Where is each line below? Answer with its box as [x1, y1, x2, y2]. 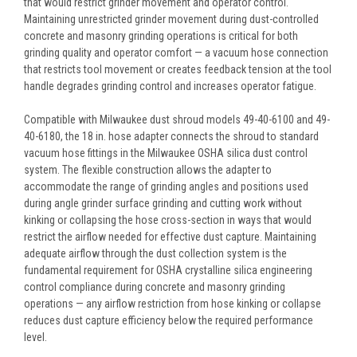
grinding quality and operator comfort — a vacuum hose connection [24, 45, 328, 59]
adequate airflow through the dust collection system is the [24, 246, 287, 260]
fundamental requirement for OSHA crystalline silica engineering [24, 263, 312, 277]
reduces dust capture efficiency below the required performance [24, 313, 313, 327]
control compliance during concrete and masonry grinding [24, 280, 285, 293]
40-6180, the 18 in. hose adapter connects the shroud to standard [24, 129, 319, 143]
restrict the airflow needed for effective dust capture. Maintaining [24, 229, 316, 243]
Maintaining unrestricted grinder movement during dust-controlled [24, 12, 319, 25]
